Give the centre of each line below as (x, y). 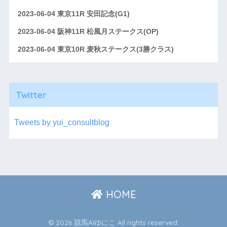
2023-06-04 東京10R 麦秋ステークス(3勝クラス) (96, 49)
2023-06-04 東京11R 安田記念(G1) (73, 14)
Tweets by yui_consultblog (62, 123)
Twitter (31, 94)
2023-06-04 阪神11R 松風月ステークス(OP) (88, 32)
